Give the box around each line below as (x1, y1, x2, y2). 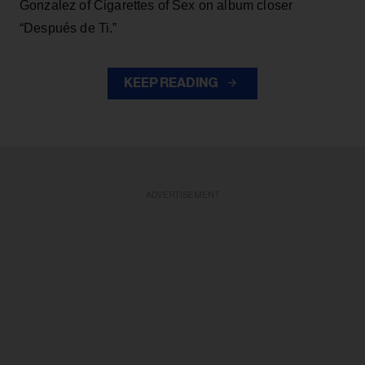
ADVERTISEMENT (145, 191, 220, 200)
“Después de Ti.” (20, 21, 117, 35)
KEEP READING (124, 77, 220, 90)
